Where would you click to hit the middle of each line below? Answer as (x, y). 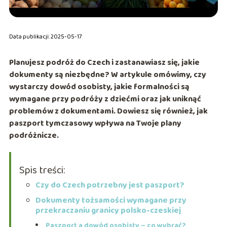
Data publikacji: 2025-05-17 (45, 37)
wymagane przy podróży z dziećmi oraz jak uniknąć (105, 99)
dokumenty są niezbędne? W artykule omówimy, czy (107, 75)
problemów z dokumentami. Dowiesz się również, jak (108, 111)
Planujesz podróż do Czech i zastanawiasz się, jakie (104, 63)
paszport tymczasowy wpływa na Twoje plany (95, 124)
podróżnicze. (34, 136)
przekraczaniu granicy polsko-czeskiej (108, 211)
